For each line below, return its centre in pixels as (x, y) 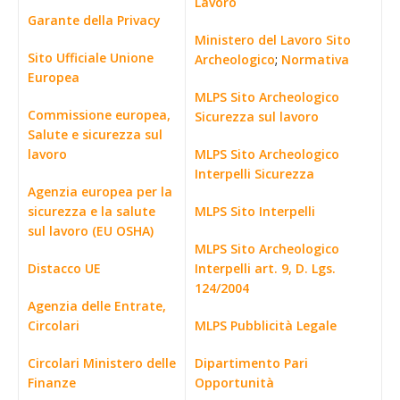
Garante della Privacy (94, 20)
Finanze (52, 382)
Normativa (315, 59)
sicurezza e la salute (92, 211)
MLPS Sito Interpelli (255, 211)
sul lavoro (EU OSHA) (91, 230)
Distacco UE (64, 268)
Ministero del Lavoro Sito (273, 39)
